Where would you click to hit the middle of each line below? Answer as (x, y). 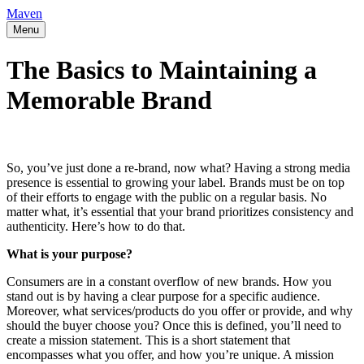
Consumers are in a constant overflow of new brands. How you (169, 281)
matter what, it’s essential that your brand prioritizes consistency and (180, 211)
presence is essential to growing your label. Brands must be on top (175, 182)
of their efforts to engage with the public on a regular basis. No (167, 197)
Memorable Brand (109, 100)
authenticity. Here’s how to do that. (96, 226)
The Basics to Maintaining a (162, 70)
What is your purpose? (69, 253)
